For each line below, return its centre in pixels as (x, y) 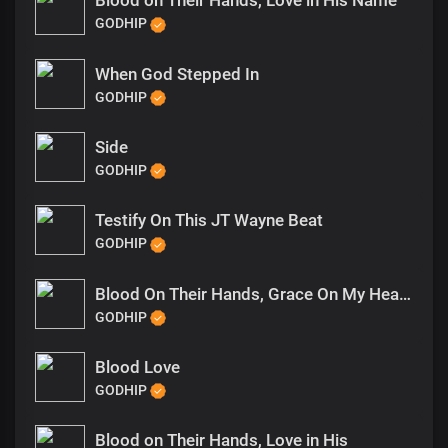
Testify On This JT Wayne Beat (209, 220)
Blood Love (137, 366)
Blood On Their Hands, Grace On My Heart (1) (405, 293)
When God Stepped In (177, 73)
